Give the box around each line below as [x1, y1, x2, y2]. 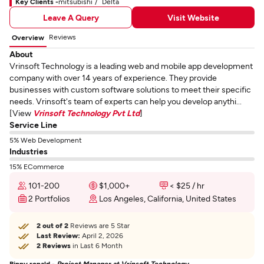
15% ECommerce [9, 162, 64, 170]
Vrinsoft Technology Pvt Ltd [33, 108, 140, 118]
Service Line [9, 120, 57, 130]
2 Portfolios [28, 193, 70, 203]
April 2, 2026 [80, 231, 123, 239]
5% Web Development [9, 136, 82, 144]
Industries [9, 146, 48, 156]
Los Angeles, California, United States [99, 193, 236, 203]
